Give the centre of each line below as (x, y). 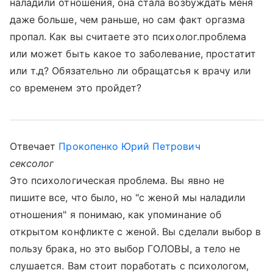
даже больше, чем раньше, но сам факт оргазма (128, 19)
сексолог (32, 163)
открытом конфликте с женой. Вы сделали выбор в (136, 232)
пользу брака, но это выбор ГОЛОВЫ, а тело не (125, 249)
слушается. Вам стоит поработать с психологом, (129, 266)
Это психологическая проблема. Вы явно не (117, 180)
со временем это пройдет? (76, 88)
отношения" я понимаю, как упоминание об (115, 214)
